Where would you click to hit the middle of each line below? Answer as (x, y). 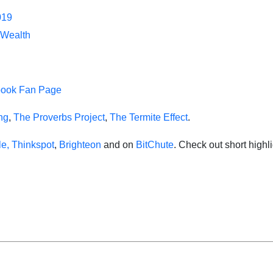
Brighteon (80, 145)
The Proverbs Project (59, 117)
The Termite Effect (149, 117)
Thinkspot (33, 145)
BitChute (155, 145)
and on (119, 145)
